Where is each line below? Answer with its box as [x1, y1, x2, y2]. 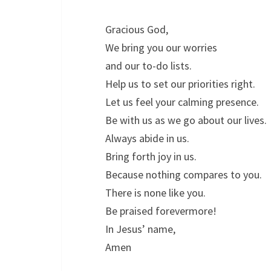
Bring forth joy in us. [105, 149, 197, 163]
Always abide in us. [105, 131, 189, 145]
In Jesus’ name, [105, 222, 175, 236]
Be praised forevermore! [105, 204, 217, 218]
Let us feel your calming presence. [105, 95, 259, 109]
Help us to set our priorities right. [105, 77, 255, 91]
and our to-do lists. [105, 59, 192, 73]
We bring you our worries [105, 41, 217, 54]
